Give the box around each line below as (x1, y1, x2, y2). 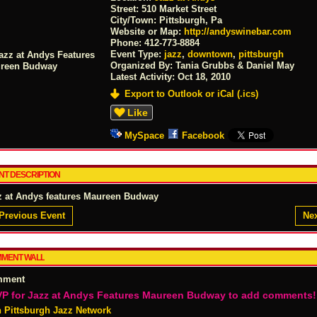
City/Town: (110, 14, 160, 25)
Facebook (182, 129, 225, 141)
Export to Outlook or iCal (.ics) (125, 88, 259, 99)
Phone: (110, 37, 145, 48)
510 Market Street (142, 3, 217, 14)
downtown (188, 48, 234, 59)
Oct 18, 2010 (178, 71, 231, 82)
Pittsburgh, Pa (159, 14, 223, 25)
